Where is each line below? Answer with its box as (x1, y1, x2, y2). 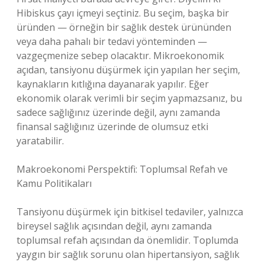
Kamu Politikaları (17, 177, 92, 190)
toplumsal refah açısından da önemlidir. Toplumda (17, 234, 238, 247)
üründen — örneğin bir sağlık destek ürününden (17, 21, 231, 34)
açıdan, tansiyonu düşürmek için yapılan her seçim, (17, 63, 240, 76)
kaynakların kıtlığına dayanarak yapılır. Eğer (17, 77, 209, 91)
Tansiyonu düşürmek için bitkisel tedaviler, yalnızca (17, 205, 243, 218)
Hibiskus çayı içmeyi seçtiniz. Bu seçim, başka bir (17, 7, 229, 20)
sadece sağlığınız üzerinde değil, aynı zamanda (17, 106, 220, 119)
